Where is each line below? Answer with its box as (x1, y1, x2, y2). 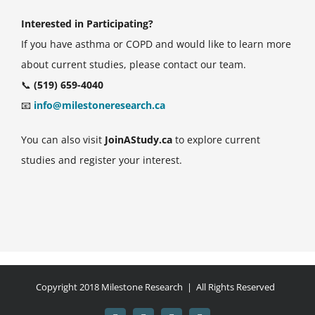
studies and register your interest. (21, 153, 182, 167)
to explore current (172, 132, 260, 146)
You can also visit (21, 132, 105, 146)
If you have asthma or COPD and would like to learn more (21, 37, 291, 51)
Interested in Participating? (21, 16, 153, 30)
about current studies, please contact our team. (21, 57, 246, 71)
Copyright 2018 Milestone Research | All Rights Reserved (36, 281, 279, 294)
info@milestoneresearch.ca (34, 98, 165, 112)
